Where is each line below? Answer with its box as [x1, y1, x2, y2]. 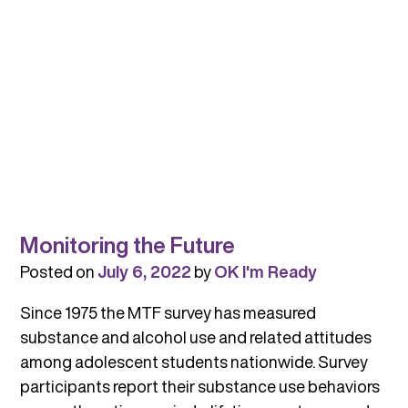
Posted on [19, 259, 97, 283]
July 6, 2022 [97, 259, 191, 283]
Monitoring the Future [19, 228, 235, 261]
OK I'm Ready [213, 259, 317, 283]
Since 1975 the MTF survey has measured [19, 300, 316, 324]
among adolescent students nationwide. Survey [19, 349, 368, 373]
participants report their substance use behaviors [19, 373, 380, 398]
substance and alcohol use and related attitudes [19, 324, 372, 349]
